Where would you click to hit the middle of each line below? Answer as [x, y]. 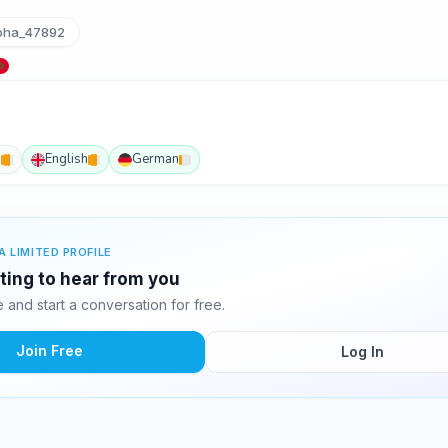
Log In [362, 351]
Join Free [49, 350]
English [66, 159]
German [155, 159]
